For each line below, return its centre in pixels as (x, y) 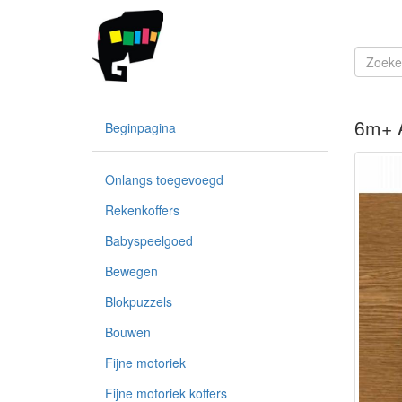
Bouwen (128, 332)
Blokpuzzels (139, 301)
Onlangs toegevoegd (164, 179)
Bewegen (131, 271)
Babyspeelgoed (149, 240)
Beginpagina (140, 127)
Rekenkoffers (142, 210)
